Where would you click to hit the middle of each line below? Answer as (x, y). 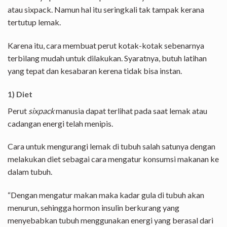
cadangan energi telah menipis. (60, 123)
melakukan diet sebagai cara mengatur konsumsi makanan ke (113, 159)
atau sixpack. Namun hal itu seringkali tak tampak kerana (106, 9)
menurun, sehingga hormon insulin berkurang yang (93, 208)
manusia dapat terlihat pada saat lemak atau (131, 110)
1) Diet (20, 94)
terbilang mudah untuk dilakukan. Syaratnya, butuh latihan (107, 58)
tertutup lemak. (34, 22)
